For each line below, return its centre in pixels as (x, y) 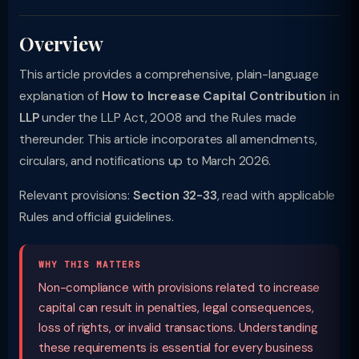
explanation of (61, 96)
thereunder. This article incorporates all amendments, (168, 139)
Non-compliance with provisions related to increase (179, 288)
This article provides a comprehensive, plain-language (169, 75)
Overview (61, 43)
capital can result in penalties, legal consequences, (176, 308)
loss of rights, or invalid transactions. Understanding (178, 328)
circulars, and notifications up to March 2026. (145, 161)
